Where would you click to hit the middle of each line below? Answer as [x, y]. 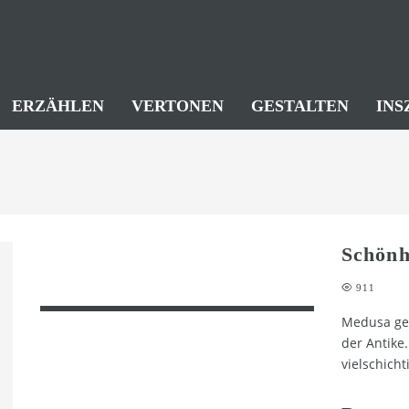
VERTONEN [178, 106]
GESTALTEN [300, 106]
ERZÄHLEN [58, 106]
